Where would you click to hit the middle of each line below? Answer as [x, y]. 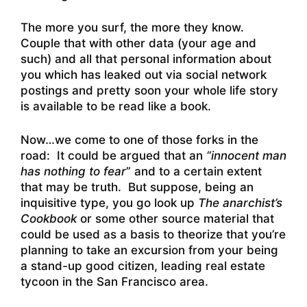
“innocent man [246, 155]
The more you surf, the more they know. [134, 28]
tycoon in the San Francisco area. [114, 281]
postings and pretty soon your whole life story [149, 91]
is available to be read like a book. [116, 107]
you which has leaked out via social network [144, 75]
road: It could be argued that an [113, 155]
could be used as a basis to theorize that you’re [153, 234]
